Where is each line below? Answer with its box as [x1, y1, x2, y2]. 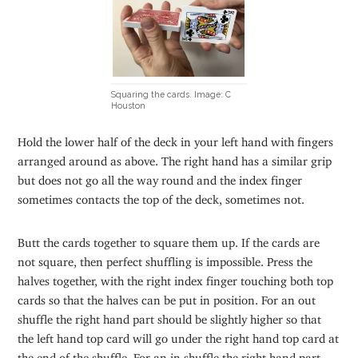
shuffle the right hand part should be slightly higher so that [18, 311, 322, 320]
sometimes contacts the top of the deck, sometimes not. [18, 191, 305, 201]
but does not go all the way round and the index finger [18, 172, 303, 181]
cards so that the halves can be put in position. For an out [18, 292, 316, 301]
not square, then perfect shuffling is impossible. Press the [18, 253, 313, 263]
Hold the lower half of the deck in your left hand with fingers [18, 133, 334, 143]
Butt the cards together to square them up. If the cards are [18, 234, 320, 244]
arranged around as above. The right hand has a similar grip [18, 153, 332, 162]
